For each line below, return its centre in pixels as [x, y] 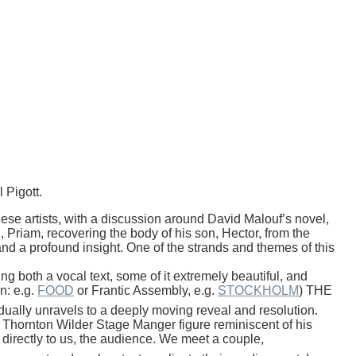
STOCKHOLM [258, 290]
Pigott [23, 192]
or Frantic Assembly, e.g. [146, 290]
